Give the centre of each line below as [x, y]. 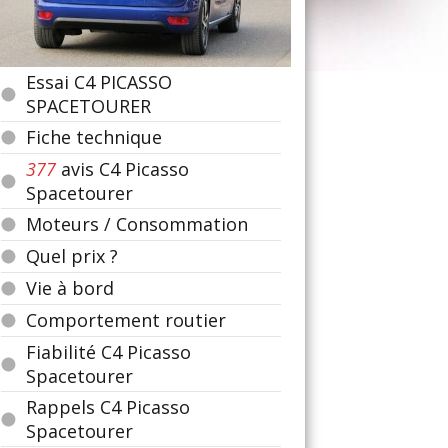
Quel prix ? [72, 256]
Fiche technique [94, 137]
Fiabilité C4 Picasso [108, 352]
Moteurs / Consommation [137, 224]
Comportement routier [126, 320]
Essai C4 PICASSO [99, 82]
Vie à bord [70, 288]
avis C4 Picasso [122, 169]
